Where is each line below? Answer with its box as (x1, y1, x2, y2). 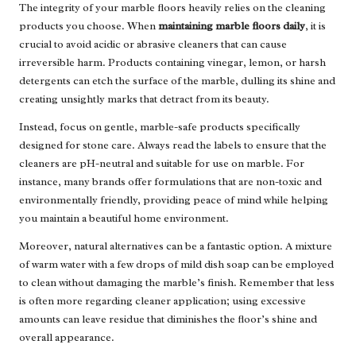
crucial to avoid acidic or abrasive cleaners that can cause (19, 37, 287, 52)
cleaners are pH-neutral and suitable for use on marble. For (19, 157, 304, 171)
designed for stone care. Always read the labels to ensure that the (19, 138, 327, 153)
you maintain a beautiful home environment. (19, 211, 229, 226)
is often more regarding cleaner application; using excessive (19, 294, 306, 308)
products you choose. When (19, 19, 158, 33)
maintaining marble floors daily (158, 19, 305, 33)
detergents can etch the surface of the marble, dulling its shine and (19, 74, 335, 88)
